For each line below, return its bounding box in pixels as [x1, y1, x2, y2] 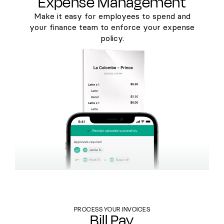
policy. [100, 33, 124, 43]
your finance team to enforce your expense [29, 22, 194, 32]
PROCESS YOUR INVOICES [73, 205, 150, 214]
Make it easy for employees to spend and [33, 11, 190, 21]
